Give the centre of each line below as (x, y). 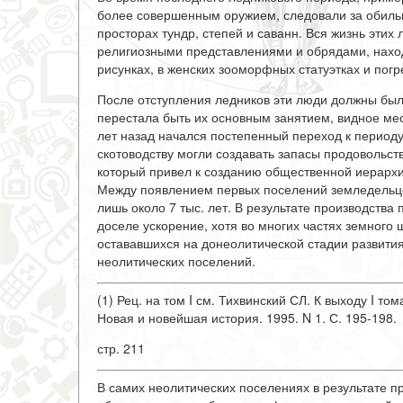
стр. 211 (121, 348)
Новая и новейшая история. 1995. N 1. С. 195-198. (247, 318)
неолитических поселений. (176, 261)
